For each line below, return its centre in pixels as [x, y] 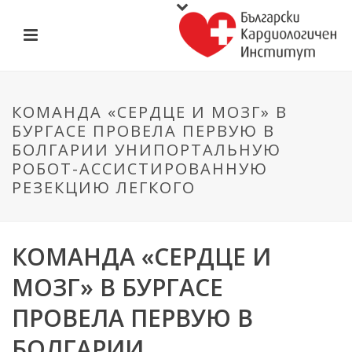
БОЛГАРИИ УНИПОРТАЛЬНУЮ [147, 150]
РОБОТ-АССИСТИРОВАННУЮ [140, 169]
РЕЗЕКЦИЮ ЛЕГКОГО [104, 187]
